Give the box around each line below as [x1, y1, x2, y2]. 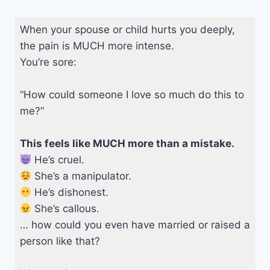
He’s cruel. [31, 154, 84, 166]
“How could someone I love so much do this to [19, 89, 244, 101]
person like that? [19, 235, 103, 248]
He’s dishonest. [31, 186, 108, 199]
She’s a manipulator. [31, 170, 131, 183]
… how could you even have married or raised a [19, 219, 250, 231]
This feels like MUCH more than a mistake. [19, 137, 234, 150]
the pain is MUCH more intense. [19, 40, 174, 52]
